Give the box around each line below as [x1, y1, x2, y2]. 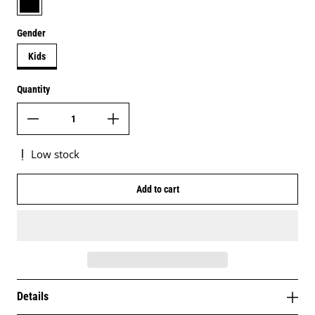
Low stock [31, 147, 79, 162]
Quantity [17, 84, 50, 95]
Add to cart [136, 184, 179, 195]
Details [17, 290, 49, 304]
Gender [17, 27, 46, 39]
